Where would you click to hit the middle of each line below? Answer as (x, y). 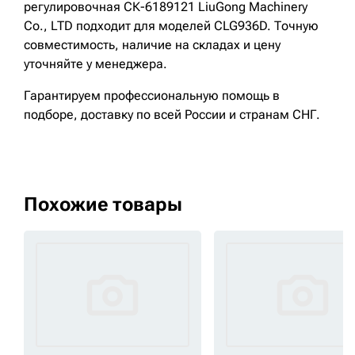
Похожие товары (103, 204)
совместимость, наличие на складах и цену (152, 45)
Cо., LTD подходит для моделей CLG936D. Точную (171, 26)
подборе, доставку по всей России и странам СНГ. (172, 115)
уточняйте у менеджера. (95, 64)
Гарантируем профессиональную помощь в (152, 95)
